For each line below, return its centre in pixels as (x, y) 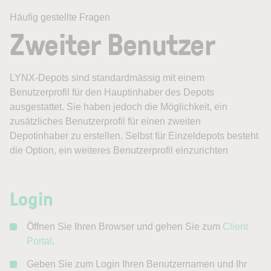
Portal (39, 241)
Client (235, 227)
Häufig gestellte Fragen (60, 17)
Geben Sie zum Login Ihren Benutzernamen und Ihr (137, 264)
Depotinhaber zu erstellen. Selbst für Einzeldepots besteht (134, 136)
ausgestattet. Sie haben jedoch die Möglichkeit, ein (119, 107)
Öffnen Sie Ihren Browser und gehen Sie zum (125, 227)
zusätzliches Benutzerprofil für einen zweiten (105, 121)
